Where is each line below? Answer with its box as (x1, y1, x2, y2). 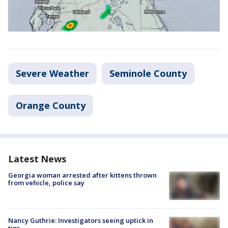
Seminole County (109, 67, 187, 80)
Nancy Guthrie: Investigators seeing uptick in (8, 216, 153, 225)
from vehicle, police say (8, 178, 84, 188)
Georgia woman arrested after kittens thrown (8, 170, 157, 180)
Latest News (8, 153, 66, 165)
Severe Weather (16, 67, 89, 80)
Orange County (16, 99, 85, 112)
